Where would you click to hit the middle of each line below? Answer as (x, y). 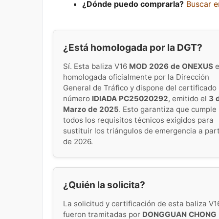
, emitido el (188, 98)
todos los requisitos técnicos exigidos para (138, 120)
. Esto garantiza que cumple (168, 109)
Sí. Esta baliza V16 (96, 66)
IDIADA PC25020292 (130, 98)
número (77, 98)
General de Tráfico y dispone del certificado (140, 88)
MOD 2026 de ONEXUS (171, 66)
